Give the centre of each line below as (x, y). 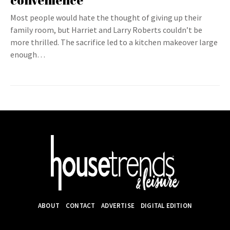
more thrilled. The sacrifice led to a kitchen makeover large (114, 42)
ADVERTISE (118, 206)
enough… (28, 54)
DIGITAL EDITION (166, 206)
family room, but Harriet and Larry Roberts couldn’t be (106, 30)
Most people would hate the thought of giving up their (106, 17)
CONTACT (80, 206)
